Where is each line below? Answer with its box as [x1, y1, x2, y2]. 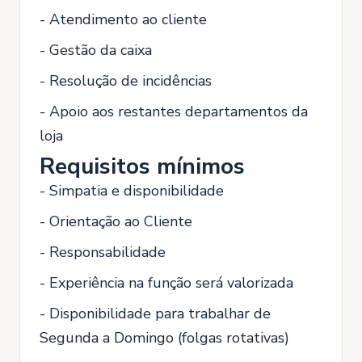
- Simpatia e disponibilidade [40, 181, 224, 200]
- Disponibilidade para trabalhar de [40, 304, 271, 323]
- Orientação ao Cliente [40, 212, 192, 231]
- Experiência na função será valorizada [40, 273, 293, 293]
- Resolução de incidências [40, 71, 212, 90]
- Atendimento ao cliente [40, 10, 207, 29]
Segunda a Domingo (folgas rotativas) [40, 328, 289, 347]
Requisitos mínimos [40, 151, 245, 182]
